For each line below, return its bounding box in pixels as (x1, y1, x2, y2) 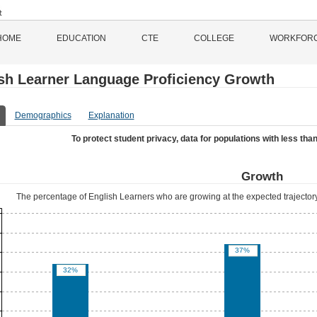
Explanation (88, 110, 134, 120)
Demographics (14, 110, 71, 120)
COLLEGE (194, 33, 234, 43)
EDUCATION (57, 33, 106, 43)
